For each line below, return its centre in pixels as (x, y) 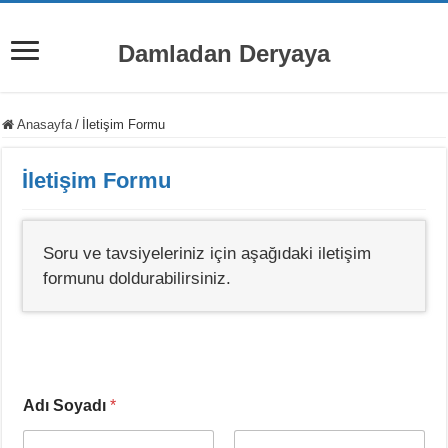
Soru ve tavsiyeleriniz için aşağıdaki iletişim (207, 253)
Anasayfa (43, 124)
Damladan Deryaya (224, 53)
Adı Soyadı (67, 405)
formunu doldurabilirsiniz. (137, 278)
